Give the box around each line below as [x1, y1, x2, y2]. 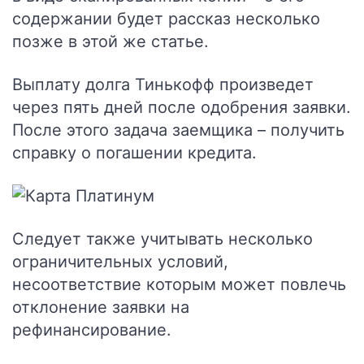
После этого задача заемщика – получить [12, 120, 344, 140]
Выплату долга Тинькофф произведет [12, 75, 314, 94]
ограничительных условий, [12, 252, 228, 271]
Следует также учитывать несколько [12, 229, 313, 249]
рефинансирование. [12, 320, 171, 340]
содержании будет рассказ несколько [12, 9, 320, 28]
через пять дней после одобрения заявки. [12, 97, 351, 117]
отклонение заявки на [12, 297, 189, 317]
